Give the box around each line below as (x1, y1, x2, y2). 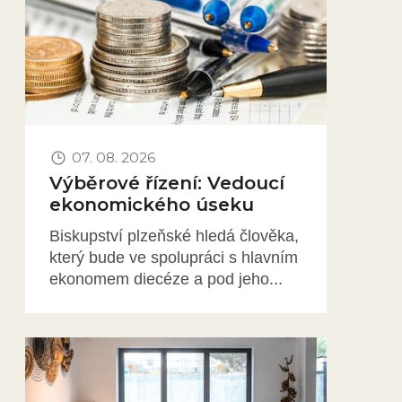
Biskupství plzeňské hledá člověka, (48, 226, 299, 245)
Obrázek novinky (24, 339, 145, 358)
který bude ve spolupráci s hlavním (48, 248, 298, 267)
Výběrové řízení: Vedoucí (48, 171, 284, 195)
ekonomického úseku (48, 193, 254, 216)
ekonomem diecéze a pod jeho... (48, 269, 283, 288)
